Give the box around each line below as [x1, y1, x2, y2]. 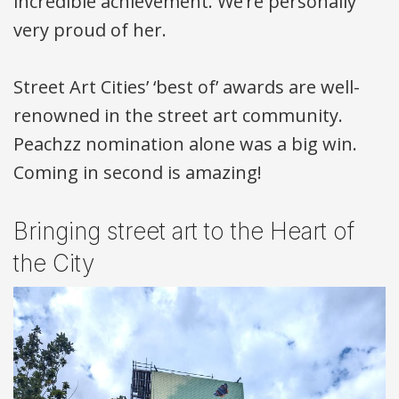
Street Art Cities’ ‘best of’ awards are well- [13, 75, 360, 100]
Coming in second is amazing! [13, 160, 262, 185]
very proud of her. [13, 18, 167, 43]
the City [13, 249, 94, 278]
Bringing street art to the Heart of [13, 217, 354, 246]
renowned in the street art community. [13, 103, 343, 128]
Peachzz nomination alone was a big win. [13, 132, 357, 157]
